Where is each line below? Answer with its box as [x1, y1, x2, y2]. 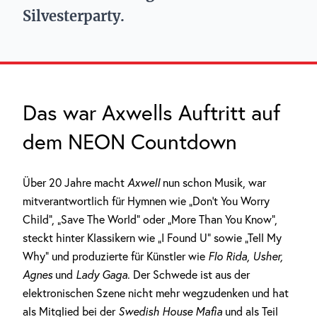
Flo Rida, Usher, [208, 249, 283, 263]
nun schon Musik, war [163, 175, 266, 190]
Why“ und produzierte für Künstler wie [23, 249, 208, 263]
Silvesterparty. [23, 7, 125, 25]
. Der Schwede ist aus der [127, 267, 250, 282]
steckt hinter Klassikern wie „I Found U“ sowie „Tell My [23, 231, 282, 245]
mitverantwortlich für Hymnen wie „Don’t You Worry [23, 194, 270, 208]
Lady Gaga [76, 267, 127, 282]
